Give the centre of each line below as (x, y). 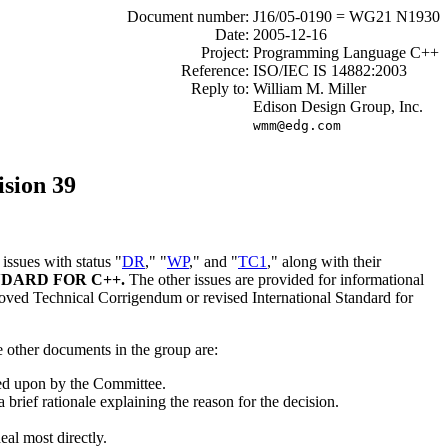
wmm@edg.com (297, 125)
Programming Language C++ (344, 52)
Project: (225, 52)
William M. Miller (307, 88)
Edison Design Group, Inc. (336, 106)
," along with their (324, 261)
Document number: (188, 16)
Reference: (215, 70)
